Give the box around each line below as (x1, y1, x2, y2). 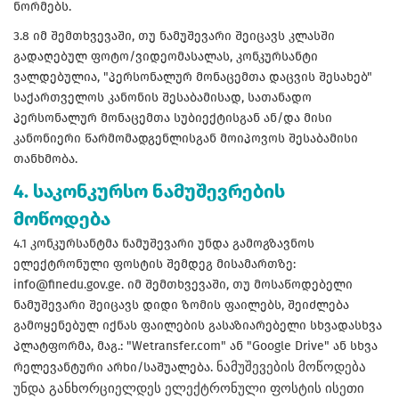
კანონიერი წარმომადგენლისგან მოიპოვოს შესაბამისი (13, 131, 358, 147)
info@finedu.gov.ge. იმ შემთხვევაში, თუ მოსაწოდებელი (13, 277, 353, 293)
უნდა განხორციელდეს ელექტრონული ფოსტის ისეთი (13, 381, 364, 396)
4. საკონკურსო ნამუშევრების (13, 180, 285, 204)
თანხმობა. (13, 151, 81, 167)
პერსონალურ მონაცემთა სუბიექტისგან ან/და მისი (13, 110, 332, 126)
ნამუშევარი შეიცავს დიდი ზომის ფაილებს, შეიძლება (13, 297, 349, 313)
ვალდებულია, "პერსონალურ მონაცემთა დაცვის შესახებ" (13, 69, 372, 85)
